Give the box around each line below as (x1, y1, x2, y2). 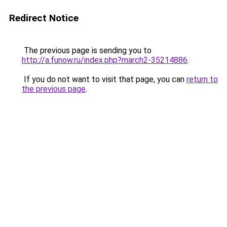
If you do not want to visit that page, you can (22, 74, 186, 84)
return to (186, 74, 218, 84)
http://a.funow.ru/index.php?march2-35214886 (22, 55, 187, 65)
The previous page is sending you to (22, 46, 152, 55)
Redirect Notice (9, 12, 79, 24)
